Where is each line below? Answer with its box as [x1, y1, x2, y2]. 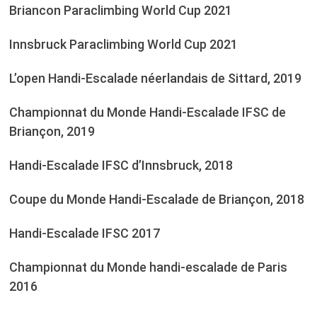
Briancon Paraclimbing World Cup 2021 [8, 3, 232, 18]
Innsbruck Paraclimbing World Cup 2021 [8, 37, 238, 52]
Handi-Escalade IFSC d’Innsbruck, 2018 [8, 158, 233, 173]
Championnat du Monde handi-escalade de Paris [8, 260, 287, 275]
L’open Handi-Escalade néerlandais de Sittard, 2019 [8, 71, 301, 86]
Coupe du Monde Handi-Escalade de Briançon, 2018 [8, 192, 304, 207]
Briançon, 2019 [8, 124, 95, 139]
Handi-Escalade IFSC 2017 [8, 226, 160, 241]
